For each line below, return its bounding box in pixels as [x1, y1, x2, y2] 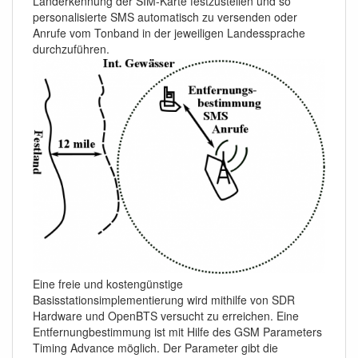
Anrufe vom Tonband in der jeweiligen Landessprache [33, 25, 305, 42]
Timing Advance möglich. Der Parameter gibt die [33, 340, 278, 356]
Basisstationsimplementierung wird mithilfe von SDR [33, 292, 295, 308]
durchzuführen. [33, 41, 109, 58]
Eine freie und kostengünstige [33, 276, 183, 292]
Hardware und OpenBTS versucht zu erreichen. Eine [33, 308, 299, 324]
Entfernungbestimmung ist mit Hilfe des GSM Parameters [33, 324, 322, 340]
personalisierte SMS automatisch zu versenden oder [33, 9, 297, 26]
